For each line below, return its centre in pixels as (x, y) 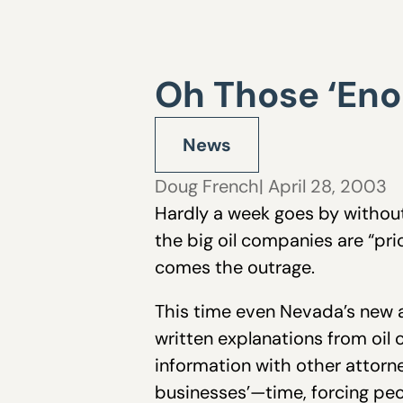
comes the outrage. (235, 267)
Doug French (207, 186)
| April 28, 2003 (323, 186)
